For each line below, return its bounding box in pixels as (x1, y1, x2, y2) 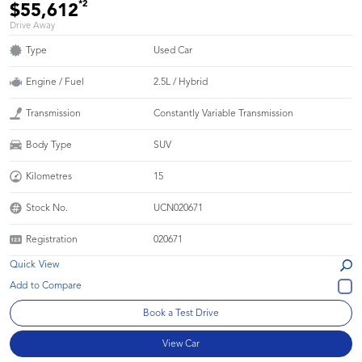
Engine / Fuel (26, 77, 84, 87)
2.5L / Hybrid (154, 77, 208, 87)
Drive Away (10, 21, 55, 31)
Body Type (26, 140, 72, 150)
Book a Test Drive (143, 308, 219, 318)
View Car (162, 339, 200, 349)
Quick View (10, 259, 59, 270)
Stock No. (26, 203, 68, 213)
